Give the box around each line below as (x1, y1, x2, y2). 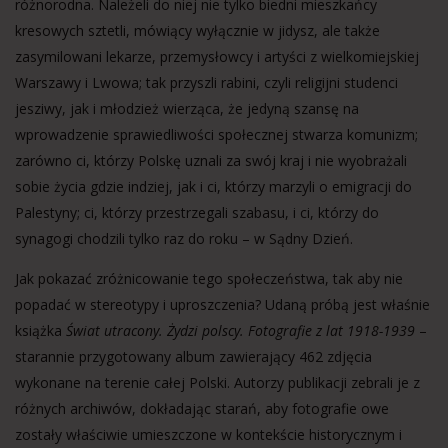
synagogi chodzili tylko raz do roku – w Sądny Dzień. (15, 229, 353, 248)
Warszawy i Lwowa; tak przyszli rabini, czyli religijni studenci (15, 73, 398, 92)
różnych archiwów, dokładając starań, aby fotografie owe (15, 399, 389, 418)
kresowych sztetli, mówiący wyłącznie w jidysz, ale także (15, 21, 380, 40)
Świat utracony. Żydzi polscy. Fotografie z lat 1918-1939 (66, 321, 419, 340)
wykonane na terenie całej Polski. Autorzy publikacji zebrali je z (15, 373, 420, 392)
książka (15, 321, 66, 340)
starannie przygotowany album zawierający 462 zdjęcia (15, 347, 372, 366)
